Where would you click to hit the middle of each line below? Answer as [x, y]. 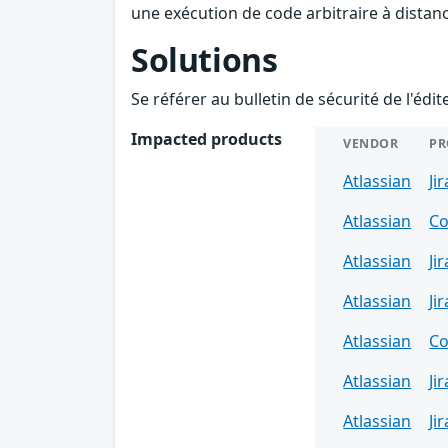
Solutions [204, 60]
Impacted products [206, 139]
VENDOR [371, 144]
